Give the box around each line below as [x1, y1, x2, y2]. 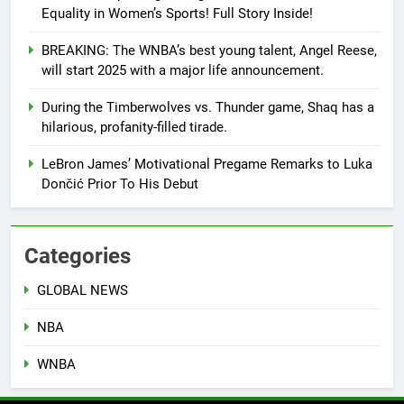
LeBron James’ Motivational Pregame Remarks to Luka [41, 156, 372, 173]
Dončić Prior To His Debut [41, 176, 198, 193]
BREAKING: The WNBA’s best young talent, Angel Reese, [41, 42, 377, 60]
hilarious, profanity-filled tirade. [41, 119, 227, 136]
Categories [24, 243, 131, 270]
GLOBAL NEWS [37, 282, 128, 299]
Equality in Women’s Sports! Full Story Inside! [41, 5, 313, 23]
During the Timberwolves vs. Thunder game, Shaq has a [41, 99, 374, 116]
